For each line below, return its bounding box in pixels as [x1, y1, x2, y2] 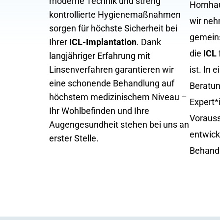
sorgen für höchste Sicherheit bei [49, 23, 177, 33]
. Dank [137, 37, 161, 47]
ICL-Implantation [69, 37, 137, 47]
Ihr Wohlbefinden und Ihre [49, 106, 149, 116]
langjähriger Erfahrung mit [49, 51, 150, 61]
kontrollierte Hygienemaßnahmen [49, 9, 181, 20]
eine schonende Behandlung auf [49, 78, 174, 88]
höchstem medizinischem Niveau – [49, 92, 187, 102]
